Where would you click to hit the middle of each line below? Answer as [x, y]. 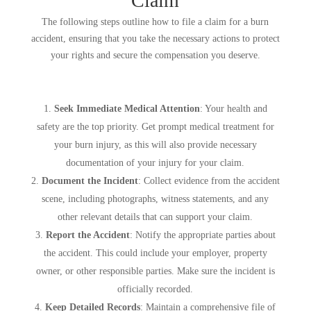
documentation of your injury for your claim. [155, 162]
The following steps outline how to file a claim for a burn [155, 22]
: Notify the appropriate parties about [202, 235]
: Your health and [233, 108]
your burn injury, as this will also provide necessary [155, 144]
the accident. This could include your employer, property [155, 253]
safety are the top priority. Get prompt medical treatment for [155, 126]
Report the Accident [87, 235]
